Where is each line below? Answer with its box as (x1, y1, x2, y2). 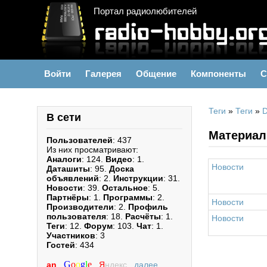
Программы (103, 193, 153, 202)
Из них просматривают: (46, 145, 138, 154)
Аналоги (46, 154, 82, 164)
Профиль (128, 202, 168, 212)
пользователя (46, 212, 106, 221)
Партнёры (46, 193, 89, 202)
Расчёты (125, 212, 161, 221)
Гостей (46, 240, 75, 250)
